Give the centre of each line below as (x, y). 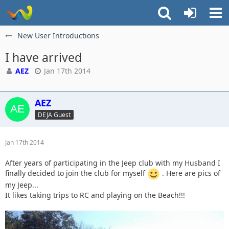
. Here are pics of (190, 173)
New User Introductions (58, 36)
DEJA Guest (54, 114)
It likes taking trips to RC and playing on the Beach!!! (95, 195)
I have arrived (43, 57)
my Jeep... (22, 185)
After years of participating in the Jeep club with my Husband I (113, 163)
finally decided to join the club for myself (76, 173)
